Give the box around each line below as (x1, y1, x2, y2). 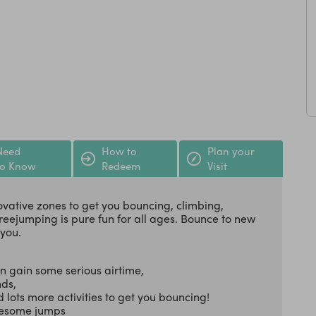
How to (102, 143, 137, 159)
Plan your (207, 143, 255, 159)
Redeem (102, 158, 140, 174)
